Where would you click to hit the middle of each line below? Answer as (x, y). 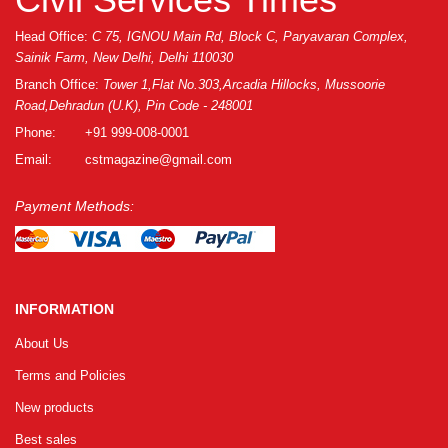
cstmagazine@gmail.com (158, 159)
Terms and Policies (70, 375)
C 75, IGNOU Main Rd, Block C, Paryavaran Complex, (250, 36)
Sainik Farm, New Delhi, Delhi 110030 (124, 57)
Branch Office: (57, 84)
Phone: (35, 132)
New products (54, 407)
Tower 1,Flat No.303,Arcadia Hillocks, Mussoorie (244, 84)
